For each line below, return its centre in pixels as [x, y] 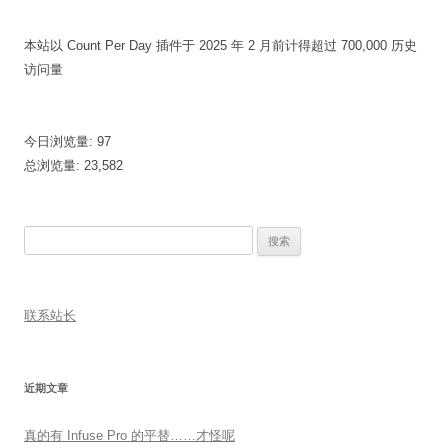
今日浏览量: [60, 141]
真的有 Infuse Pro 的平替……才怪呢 [129, 435]
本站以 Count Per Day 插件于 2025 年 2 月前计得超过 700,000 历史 [220, 45]
